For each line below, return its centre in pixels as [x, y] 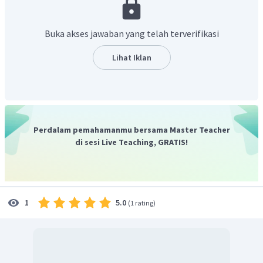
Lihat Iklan [131, 57]
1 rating [142, 203]
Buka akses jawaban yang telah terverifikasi [131, 33]
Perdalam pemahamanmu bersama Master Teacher [131, 129]
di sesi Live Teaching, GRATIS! [131, 142]
